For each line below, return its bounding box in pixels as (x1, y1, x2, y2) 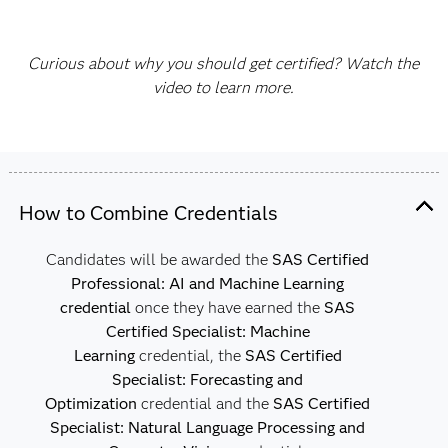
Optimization (45, 394, 138, 413)
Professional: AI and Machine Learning (71, 274, 345, 293)
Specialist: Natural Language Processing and (50, 418, 366, 437)
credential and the (137, 394, 274, 413)
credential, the (134, 346, 245, 365)
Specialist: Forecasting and (112, 370, 304, 389)
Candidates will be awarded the (46, 250, 273, 269)
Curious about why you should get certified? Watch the (28, 54, 420, 73)
